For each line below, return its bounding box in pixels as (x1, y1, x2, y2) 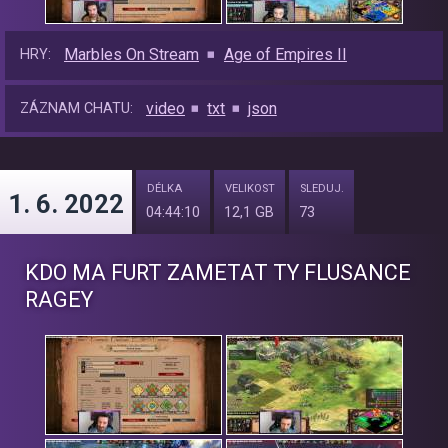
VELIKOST (225, 182, 275, 196)
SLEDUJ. (300, 182, 344, 196)
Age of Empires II (223, 45, 347, 65)
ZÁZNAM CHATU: (20, 100, 133, 118)
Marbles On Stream (64, 45, 199, 65)
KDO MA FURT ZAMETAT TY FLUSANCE (25, 260, 411, 286)
